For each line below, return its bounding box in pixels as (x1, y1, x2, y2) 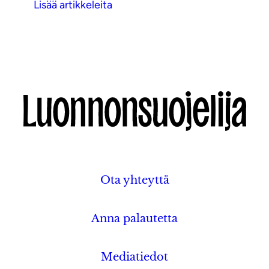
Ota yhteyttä (100, 174, 169, 187)
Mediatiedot (101, 250, 168, 264)
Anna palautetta (91, 212, 178, 226)
